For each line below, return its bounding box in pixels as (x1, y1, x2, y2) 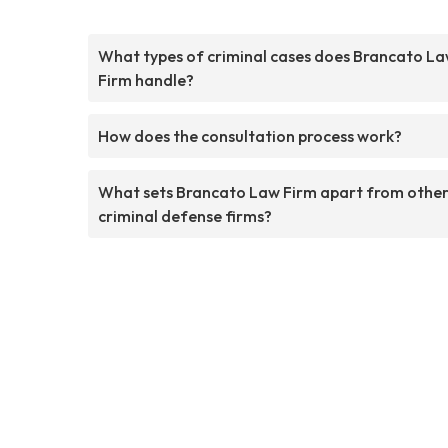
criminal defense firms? (98, 205, 272, 226)
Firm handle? (98, 69, 194, 90)
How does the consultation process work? (98, 125, 402, 146)
